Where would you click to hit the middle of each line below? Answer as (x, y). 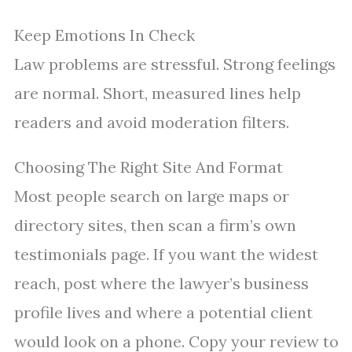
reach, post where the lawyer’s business (161, 284)
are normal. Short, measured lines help (158, 93)
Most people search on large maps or (152, 196)
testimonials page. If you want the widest (166, 255)
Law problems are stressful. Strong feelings (175, 64)
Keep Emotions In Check (104, 35)
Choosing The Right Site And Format (148, 167)
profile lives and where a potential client (163, 313)
